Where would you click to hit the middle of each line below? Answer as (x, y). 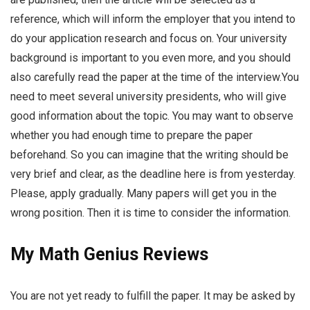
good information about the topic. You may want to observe (152, 116)
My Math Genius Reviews (109, 255)
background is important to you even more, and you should (151, 58)
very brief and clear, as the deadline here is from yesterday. (153, 174)
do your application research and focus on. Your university (149, 39)
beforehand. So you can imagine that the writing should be (149, 155)
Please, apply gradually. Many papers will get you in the (144, 194)
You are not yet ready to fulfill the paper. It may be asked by (153, 296)
